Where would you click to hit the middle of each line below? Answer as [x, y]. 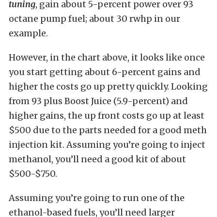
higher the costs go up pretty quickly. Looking [108, 86]
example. [28, 33]
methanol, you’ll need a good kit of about [97, 159]
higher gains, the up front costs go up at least [107, 115]
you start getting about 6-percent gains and [105, 72]
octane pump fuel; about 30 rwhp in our [94, 18]
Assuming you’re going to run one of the [97, 198]
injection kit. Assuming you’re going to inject [107, 144]
